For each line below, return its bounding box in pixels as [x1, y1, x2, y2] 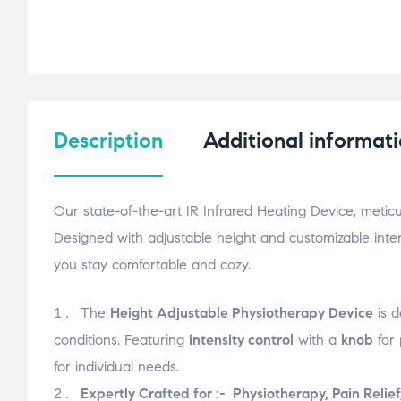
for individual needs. [54, 358, 179, 376]
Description [54, 127, 163, 155]
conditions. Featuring [54, 331, 189, 349]
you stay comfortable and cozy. [54, 256, 251, 274]
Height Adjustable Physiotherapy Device [110, 304, 373, 322]
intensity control [189, 331, 294, 349]
